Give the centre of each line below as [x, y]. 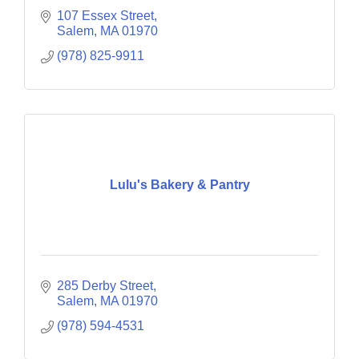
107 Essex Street [105, 16]
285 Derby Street [105, 286]
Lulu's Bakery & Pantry [179, 184]
